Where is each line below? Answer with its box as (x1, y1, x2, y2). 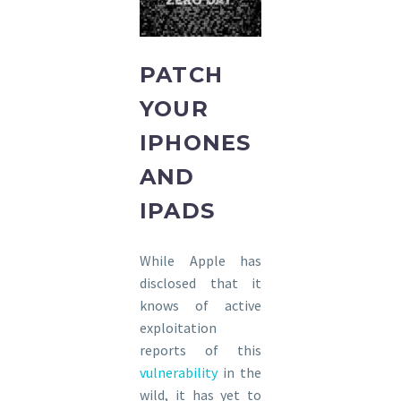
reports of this (140, 340, 261, 359)
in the (223, 363, 261, 381)
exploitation (140, 318, 217, 337)
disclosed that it (140, 273, 261, 292)
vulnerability (140, 363, 223, 381)
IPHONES (140, 129, 252, 156)
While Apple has (140, 251, 261, 269)
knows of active (140, 295, 261, 314)
